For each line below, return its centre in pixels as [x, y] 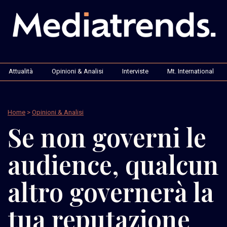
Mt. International [191, 71]
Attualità [21, 71]
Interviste [135, 71]
